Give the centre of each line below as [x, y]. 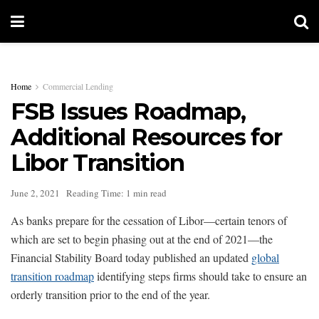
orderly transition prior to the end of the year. [110, 294]
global [265, 257]
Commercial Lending [78, 86]
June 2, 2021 [35, 193]
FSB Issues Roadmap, [128, 111]
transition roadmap [52, 276]
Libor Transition [98, 163]
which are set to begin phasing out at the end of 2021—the [142, 239]
